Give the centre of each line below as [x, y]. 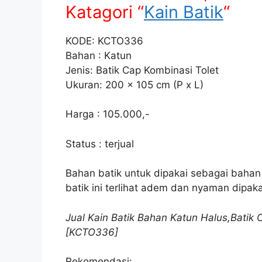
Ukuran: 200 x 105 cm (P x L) [135, 85]
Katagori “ [105, 12]
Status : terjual [100, 144]
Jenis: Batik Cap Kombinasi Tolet [142, 70]
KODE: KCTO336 [104, 41]
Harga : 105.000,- [108, 114]
